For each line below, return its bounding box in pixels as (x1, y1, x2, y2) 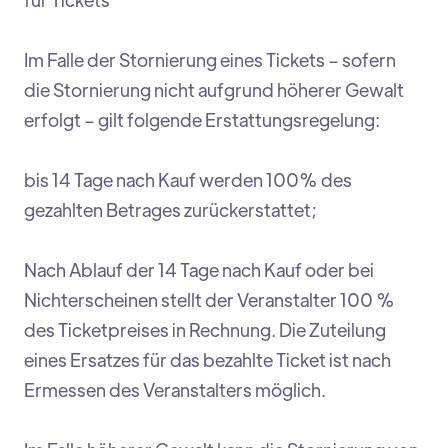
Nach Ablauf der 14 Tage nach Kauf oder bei (24, 258, 374, 282)
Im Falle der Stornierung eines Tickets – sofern (24, 48, 396, 72)
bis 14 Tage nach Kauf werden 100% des (24, 168, 352, 192)
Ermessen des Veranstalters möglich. (24, 378, 326, 402)
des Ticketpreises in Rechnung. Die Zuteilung (24, 318, 386, 342)
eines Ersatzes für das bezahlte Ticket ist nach (24, 348, 391, 372)
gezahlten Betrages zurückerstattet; (24, 198, 317, 222)
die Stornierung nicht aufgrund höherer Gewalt (24, 78, 404, 102)
